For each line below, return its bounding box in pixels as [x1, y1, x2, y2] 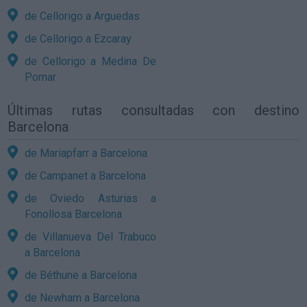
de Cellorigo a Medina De [25, 54, 156, 68]
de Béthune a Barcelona [25, 268, 138, 282]
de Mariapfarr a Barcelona [25, 146, 148, 160]
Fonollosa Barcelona [25, 207, 123, 221]
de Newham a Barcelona [25, 291, 140, 304]
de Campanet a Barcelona [25, 169, 147, 182]
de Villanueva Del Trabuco [25, 230, 156, 243]
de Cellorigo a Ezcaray [25, 32, 132, 45]
